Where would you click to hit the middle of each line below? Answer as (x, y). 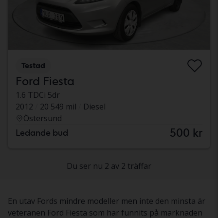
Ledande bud (42, 133)
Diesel (94, 107)
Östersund (43, 118)
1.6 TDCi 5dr (38, 95)
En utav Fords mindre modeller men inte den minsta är (107, 201)
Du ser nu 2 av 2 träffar (109, 166)
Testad (33, 66)
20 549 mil (58, 107)
